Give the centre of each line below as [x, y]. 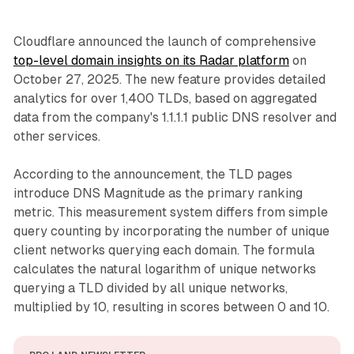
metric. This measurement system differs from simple [170, 212]
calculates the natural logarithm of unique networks [164, 269]
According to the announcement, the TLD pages [153, 174]
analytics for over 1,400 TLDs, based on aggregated [165, 98]
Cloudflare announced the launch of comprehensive [164, 41]
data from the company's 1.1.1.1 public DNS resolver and [175, 117]
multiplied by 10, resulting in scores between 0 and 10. [171, 307]
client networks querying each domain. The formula [164, 250]
